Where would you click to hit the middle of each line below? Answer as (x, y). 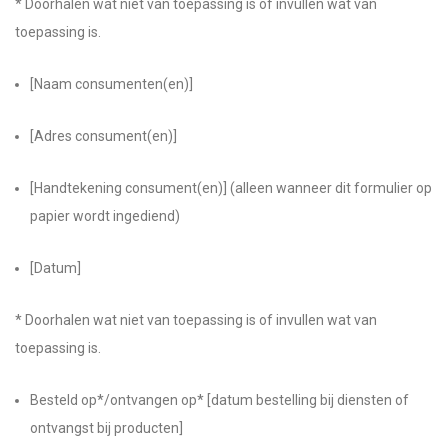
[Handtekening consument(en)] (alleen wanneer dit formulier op (231, 188)
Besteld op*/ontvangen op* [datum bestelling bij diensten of (219, 400)
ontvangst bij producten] (106, 428)
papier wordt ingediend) (105, 216)
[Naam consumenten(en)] (111, 84)
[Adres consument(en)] (103, 136)
